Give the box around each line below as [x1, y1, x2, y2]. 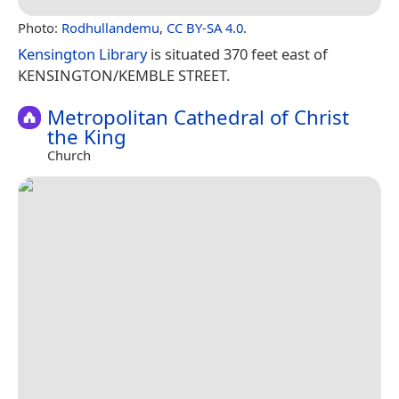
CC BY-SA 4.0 [167, 18, 243, 37]
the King [47, 122, 126, 151]
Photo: [18, 18, 61, 37]
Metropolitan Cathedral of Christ [47, 102, 349, 131]
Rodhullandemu [61, 18, 159, 37]
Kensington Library [18, 43, 147, 64]
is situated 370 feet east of [147, 43, 328, 64]
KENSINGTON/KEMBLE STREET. [18, 64, 230, 85]
